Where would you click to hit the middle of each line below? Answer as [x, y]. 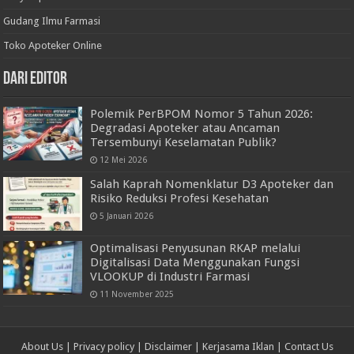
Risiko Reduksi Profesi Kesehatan [180, 198]
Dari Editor [36, 79]
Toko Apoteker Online [53, 45]
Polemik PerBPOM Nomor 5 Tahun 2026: [202, 113]
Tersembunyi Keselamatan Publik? [184, 142]
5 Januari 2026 [127, 215]
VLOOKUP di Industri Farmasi [170, 277]
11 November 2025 [137, 294]
